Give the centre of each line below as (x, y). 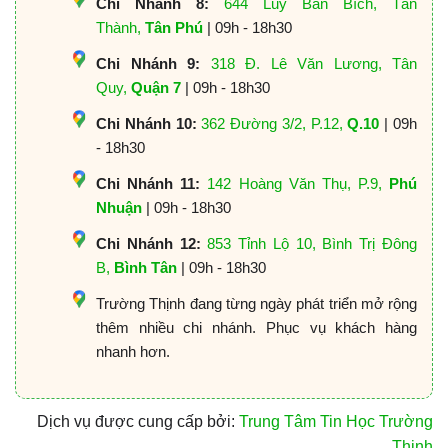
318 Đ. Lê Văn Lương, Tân (313, 63)
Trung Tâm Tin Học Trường (336, 422)
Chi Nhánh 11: (148, 183)
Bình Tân (145, 267)
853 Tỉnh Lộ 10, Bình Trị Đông (312, 243)
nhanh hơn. (133, 351)
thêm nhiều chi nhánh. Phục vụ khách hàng (256, 327)
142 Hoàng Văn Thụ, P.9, (298, 183)
